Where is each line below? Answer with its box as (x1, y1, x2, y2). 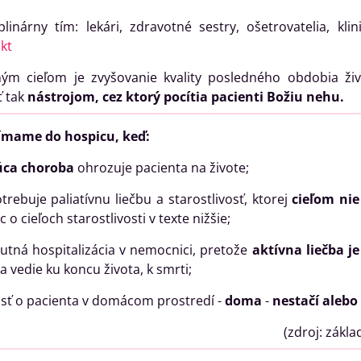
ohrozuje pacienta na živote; (73, 159, 249, 176)
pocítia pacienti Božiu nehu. (163, 88, 344, 106)
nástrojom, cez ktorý (27, 88, 160, 106)
